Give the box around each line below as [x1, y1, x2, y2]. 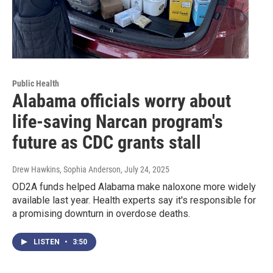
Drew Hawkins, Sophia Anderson [12, 164, 121, 174]
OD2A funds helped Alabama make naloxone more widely [12, 180, 256, 193]
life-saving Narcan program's [12, 110, 223, 132]
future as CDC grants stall [12, 131, 201, 153]
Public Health [12, 78, 59, 88]
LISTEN [34, 237, 62, 246]
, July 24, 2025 [121, 164, 169, 174]
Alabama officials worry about [12, 90, 231, 112]
